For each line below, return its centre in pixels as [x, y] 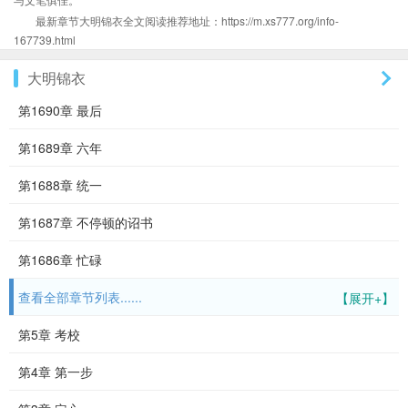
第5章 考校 [49, 334]
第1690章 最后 [60, 110]
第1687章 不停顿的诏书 [86, 222]
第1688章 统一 [60, 185]
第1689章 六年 [60, 148]
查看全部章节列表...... [80, 297]
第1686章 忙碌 [60, 260]
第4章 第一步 [56, 372]
